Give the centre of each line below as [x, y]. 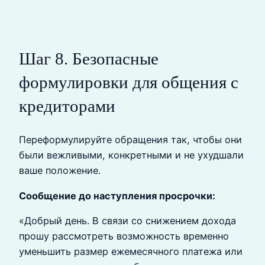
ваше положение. [60, 171]
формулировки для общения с [129, 83]
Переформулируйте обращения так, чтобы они [130, 140]
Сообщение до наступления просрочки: [117, 195]
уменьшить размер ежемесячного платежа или [131, 252]
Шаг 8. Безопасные [89, 59]
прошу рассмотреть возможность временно [124, 236]
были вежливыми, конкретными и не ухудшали [131, 155]
